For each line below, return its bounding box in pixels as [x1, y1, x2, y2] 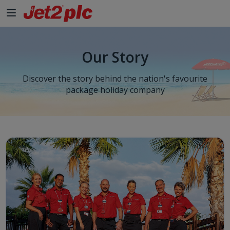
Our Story [82, 47, 148, 67]
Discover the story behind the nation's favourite [23, 73, 207, 84]
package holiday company [65, 84, 165, 95]
